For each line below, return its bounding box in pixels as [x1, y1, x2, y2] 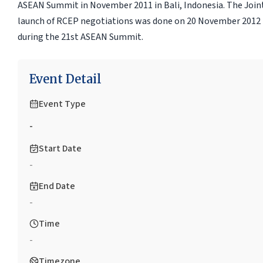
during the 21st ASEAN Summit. [17, 30, 143, 43]
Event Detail [29, 71, 102, 86]
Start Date [38, 141, 82, 155]
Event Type [38, 97, 86, 110]
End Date [38, 179, 75, 193]
